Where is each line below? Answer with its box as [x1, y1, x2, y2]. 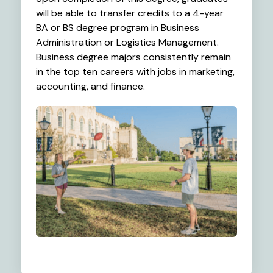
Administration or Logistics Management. [36, 36, 221, 49]
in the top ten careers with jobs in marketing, [36, 65, 235, 79]
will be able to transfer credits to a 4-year [36, 7, 224, 20]
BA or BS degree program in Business [36, 21, 199, 35]
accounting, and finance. [36, 80, 145, 93]
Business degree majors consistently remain [36, 51, 231, 64]
